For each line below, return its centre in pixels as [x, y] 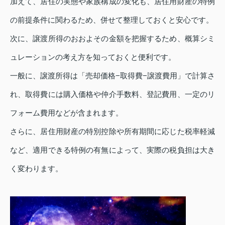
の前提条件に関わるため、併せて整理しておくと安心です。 [112, 20]
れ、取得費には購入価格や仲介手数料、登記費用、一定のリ [113, 94]
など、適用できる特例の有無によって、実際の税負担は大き [113, 150]
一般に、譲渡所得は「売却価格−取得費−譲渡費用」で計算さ [113, 76]
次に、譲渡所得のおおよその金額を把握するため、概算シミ [113, 39]
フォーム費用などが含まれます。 [67, 113]
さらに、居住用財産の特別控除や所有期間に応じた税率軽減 [113, 132]
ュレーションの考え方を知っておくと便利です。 [93, 57]
